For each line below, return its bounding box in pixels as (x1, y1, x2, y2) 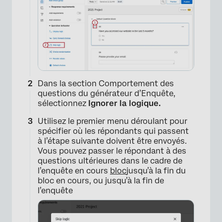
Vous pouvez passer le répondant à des (38, 146, 186, 156)
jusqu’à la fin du (126, 166, 186, 175)
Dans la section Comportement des (38, 79, 174, 88)
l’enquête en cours (38, 166, 110, 175)
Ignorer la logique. (88, 99, 161, 108)
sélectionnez (38, 99, 88, 108)
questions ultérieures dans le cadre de (38, 156, 182, 166)
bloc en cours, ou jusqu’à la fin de (38, 176, 164, 185)
